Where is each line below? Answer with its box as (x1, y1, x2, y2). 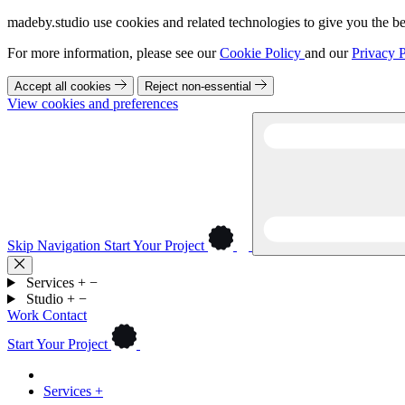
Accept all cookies (14, 80, 115, 93)
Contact (42, 307, 87, 323)
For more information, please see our (7, 45, 220, 61)
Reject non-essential (145, 80, 255, 93)
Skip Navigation (7, 238, 104, 253)
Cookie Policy (220, 45, 305, 61)
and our (305, 45, 352, 61)
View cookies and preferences (7, 96, 178, 111)
